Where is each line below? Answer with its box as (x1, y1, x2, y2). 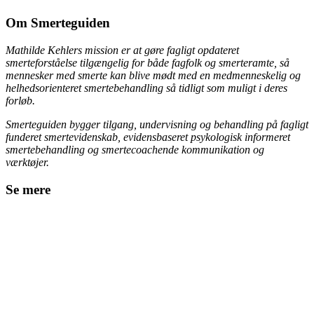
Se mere (6, 182, 50, 197)
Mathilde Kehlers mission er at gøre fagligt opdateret (6, 44, 239, 57)
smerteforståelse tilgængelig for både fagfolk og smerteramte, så (6, 57, 289, 69)
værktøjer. (6, 156, 49, 169)
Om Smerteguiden (6, 15, 110, 31)
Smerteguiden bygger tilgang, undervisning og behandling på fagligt (6, 118, 308, 131)
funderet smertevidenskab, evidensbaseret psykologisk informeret (6, 131, 290, 144)
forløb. (6, 95, 35, 107)
